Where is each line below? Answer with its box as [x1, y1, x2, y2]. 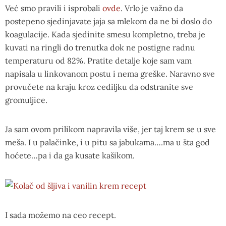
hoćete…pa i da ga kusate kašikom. [5, 150, 135, 160]
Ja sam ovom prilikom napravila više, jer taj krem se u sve [5, 124, 216, 134]
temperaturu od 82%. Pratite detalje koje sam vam [5, 55, 192, 66]
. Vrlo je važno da [121, 3, 183, 13]
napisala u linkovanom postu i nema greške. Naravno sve [5, 68, 215, 79]
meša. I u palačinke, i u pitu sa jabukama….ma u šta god [5, 137, 210, 147]
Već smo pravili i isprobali [5, 3, 102, 13]
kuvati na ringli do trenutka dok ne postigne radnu [5, 42, 195, 52]
